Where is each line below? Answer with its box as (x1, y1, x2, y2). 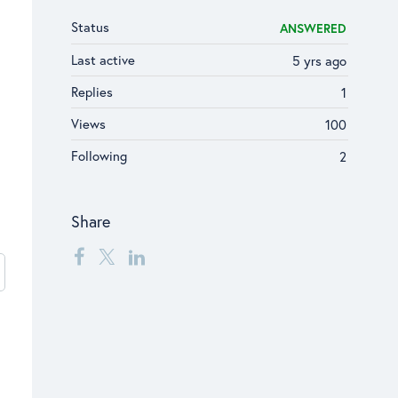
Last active (71, 51, 135, 68)
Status (71, 18, 109, 36)
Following (71, 147, 127, 164)
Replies (71, 83, 113, 100)
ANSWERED (280, 20, 346, 36)
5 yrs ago (292, 52, 346, 69)
